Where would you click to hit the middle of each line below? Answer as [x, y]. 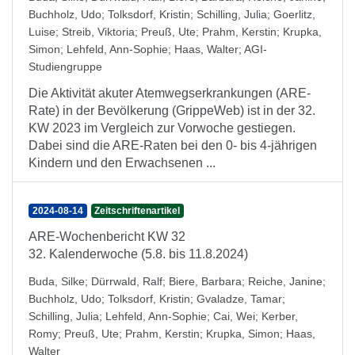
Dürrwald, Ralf [127, 281]
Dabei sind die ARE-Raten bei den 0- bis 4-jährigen [173, 145]
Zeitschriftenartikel [137, 211]
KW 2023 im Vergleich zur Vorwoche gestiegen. [162, 128]
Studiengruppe [65, 67]
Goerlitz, [294, 14]
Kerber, [280, 316]
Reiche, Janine [285, 281]
